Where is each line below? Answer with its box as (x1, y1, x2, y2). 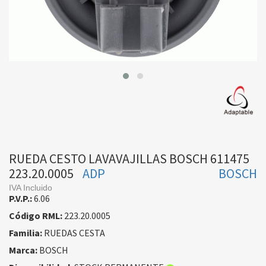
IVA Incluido (9, 183, 52, 193)
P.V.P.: (9, 192, 32, 205)
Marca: (9, 244, 37, 256)
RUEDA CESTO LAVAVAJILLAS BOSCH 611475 (9, 150, 249, 167)
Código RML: (9, 210, 62, 222)
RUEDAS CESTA (42, 227, 105, 239)
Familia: (9, 227, 42, 239)
